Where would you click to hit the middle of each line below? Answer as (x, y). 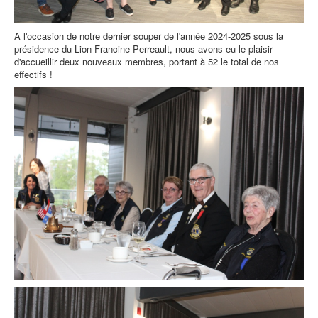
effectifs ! (33, 75)
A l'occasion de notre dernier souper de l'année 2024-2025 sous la (149, 36)
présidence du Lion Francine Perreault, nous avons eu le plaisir (143, 49)
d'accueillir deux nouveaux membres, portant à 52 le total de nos (147, 62)
